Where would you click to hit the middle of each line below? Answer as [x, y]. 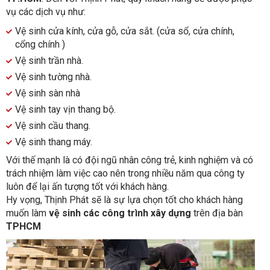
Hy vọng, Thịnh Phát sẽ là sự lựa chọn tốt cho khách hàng [124, 200]
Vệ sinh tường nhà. [53, 77]
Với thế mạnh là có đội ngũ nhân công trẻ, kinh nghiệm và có [130, 160]
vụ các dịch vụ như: [46, 12]
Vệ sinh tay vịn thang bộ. [65, 110]
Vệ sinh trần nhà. [49, 61]
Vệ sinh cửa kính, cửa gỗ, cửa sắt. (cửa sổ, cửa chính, [125, 31]
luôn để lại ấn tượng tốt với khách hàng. [87, 187]
